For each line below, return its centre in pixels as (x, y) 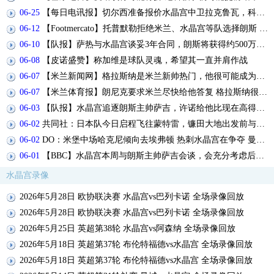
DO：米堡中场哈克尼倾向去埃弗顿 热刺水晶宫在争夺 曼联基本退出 (148, 139)
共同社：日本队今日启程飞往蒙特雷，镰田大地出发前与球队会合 (148, 124)
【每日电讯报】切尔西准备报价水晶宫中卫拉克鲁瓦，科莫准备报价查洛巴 (148, 12)
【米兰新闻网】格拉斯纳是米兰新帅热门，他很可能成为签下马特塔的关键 (148, 76)
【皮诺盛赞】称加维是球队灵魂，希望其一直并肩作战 (144, 60)
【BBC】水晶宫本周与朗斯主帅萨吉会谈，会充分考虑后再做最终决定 (148, 155)
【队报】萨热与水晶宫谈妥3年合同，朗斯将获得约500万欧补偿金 (148, 44)
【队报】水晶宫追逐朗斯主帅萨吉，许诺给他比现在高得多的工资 (148, 108)
